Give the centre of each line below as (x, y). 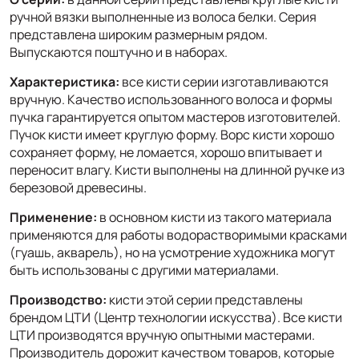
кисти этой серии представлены (205, 299)
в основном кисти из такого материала (214, 217)
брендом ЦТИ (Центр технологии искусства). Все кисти (176, 317)
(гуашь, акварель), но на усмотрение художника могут (172, 252)
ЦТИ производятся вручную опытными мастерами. (162, 335)
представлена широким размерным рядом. (139, 34)
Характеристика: (66, 81)
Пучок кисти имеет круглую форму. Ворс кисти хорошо (172, 134)
